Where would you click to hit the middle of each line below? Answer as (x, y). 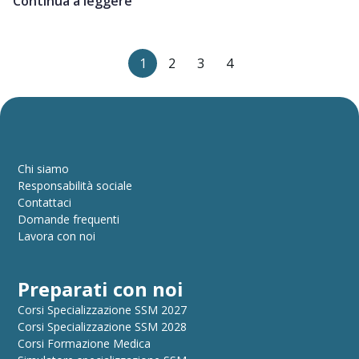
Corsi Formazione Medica (85, 343)
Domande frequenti (69, 219)
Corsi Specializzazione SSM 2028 (103, 326)
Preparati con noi (101, 288)
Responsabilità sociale (75, 185)
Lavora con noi (57, 236)
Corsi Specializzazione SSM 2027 (103, 309)
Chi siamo (44, 168)
